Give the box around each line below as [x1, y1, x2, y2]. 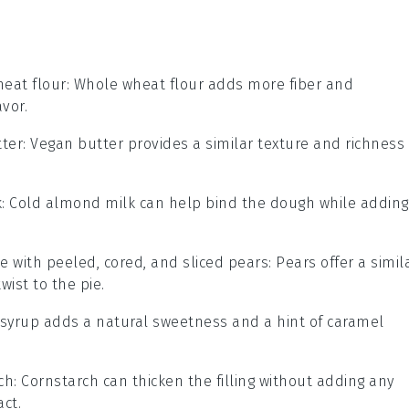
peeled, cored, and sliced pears [46, 254, 268, 271]
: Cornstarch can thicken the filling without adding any [14, 372, 394, 390]
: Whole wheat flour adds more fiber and [66, 76, 353, 93]
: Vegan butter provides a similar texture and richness [23, 135, 404, 152]
